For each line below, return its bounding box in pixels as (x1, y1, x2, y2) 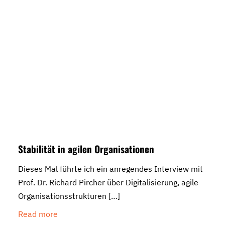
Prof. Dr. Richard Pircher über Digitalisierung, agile (18, 177, 198, 187)
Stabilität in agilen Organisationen (18, 141, 154, 156)
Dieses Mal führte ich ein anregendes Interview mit (18, 163, 203, 174)
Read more (18, 208, 58, 219)
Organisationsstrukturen (18, 190, 106, 201)
